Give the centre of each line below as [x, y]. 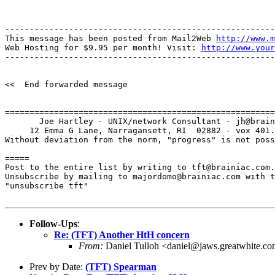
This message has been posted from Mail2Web [110, 38]
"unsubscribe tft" [47, 185]
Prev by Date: [57, 266]
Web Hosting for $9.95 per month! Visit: [103, 47]
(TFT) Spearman [121, 266]
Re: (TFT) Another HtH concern [122, 234]
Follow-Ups [53, 223]
